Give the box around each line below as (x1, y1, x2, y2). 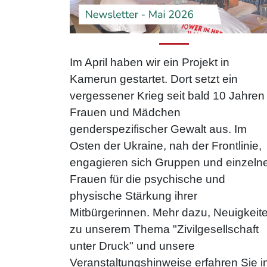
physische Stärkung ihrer (70, 189, 197, 202)
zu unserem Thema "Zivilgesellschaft (70, 222, 259, 235)
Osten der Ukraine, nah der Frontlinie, (70, 139, 262, 152)
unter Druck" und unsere (70, 239, 195, 252)
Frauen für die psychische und (70, 172, 225, 185)
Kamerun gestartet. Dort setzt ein (70, 72, 238, 85)
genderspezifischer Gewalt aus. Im (70, 122, 247, 135)
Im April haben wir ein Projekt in (70, 55, 229, 69)
